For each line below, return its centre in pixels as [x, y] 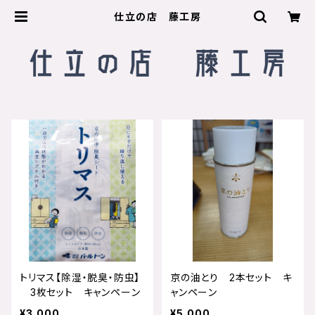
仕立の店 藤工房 [157, 17]
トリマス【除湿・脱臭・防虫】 [80, 277]
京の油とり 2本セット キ [231, 277]
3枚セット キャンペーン [80, 292]
